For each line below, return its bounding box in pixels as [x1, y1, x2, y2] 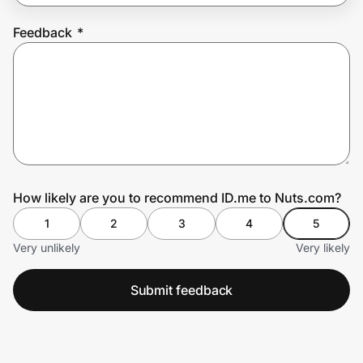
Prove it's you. [13, 53, 135, 77]
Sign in [130, 104, 169, 117]
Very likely [296, 240, 350, 254]
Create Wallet [25, 104, 98, 117]
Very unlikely [13, 240, 80, 254]
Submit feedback [130, 281, 233, 298]
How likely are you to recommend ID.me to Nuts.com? [13, 189, 341, 206]
